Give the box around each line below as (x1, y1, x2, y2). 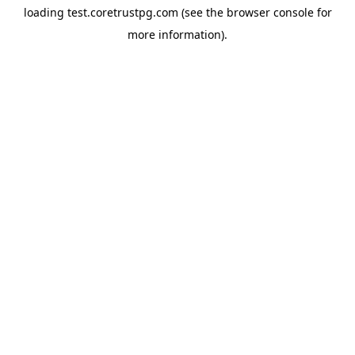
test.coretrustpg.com (67, 5, 178, 20)
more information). (128, 27, 227, 42)
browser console (226, 5, 314, 20)
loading (23, 5, 67, 20)
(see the (177, 5, 223, 20)
